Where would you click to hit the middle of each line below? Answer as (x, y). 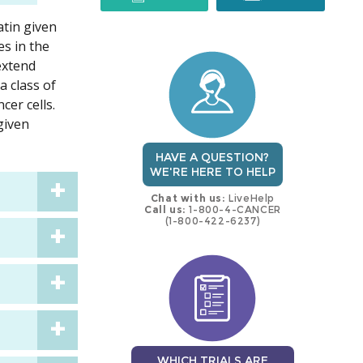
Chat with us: (188, 199)
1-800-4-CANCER (233, 210)
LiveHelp (250, 199)
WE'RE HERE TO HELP (212, 172)
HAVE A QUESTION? (213, 158)
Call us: (165, 210)
